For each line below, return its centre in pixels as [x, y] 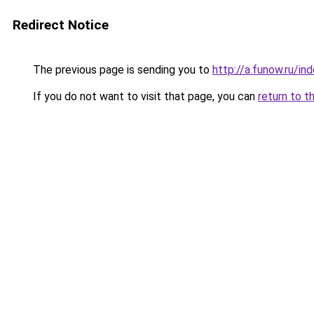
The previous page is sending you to [121, 70]
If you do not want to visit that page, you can [144, 96]
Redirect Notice [61, 25]
